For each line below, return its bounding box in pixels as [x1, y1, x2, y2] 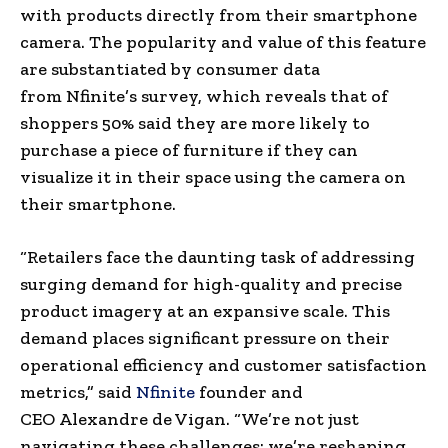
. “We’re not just [226, 407, 359, 430]
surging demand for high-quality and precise [20, 272, 402, 295]
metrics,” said [20, 380, 136, 403]
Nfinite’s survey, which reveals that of [66, 84, 388, 107]
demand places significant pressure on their [20, 326, 390, 349]
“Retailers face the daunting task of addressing [20, 245, 415, 268]
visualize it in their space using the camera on [20, 165, 406, 188]
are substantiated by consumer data [20, 57, 320, 80]
